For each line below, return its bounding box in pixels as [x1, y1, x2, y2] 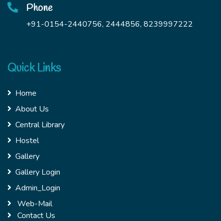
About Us [15, 104, 49, 115]
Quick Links [7, 61, 61, 76]
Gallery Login [15, 167, 60, 178]
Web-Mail [15, 198, 52, 210]
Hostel [15, 135, 39, 147]
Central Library [15, 119, 65, 131]
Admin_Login [15, 183, 60, 194]
